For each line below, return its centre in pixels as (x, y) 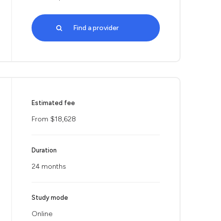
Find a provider (96, 28)
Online (42, 214)
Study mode (50, 198)
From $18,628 (54, 119)
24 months (49, 166)
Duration (44, 150)
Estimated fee (53, 103)
